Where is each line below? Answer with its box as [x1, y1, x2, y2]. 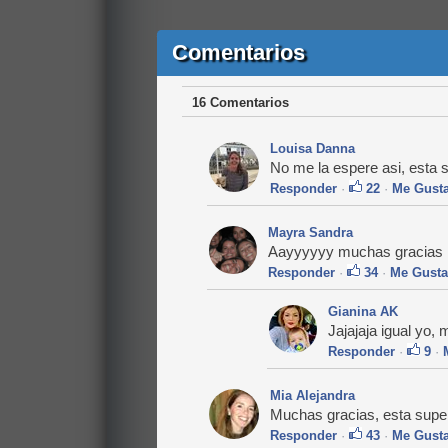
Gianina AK [327, 304, 398, 320]
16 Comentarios [191, 95, 289, 111]
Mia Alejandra [269, 388, 355, 404]
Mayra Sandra [267, 225, 353, 241]
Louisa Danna [269, 141, 355, 157]
